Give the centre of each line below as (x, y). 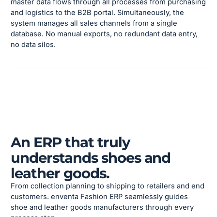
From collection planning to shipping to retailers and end (108, 186)
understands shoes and (91, 158)
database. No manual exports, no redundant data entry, (104, 34)
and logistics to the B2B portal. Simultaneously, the (98, 13)
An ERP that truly (70, 142)
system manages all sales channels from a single (94, 23)
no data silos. (33, 45)
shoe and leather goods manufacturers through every (102, 208)
